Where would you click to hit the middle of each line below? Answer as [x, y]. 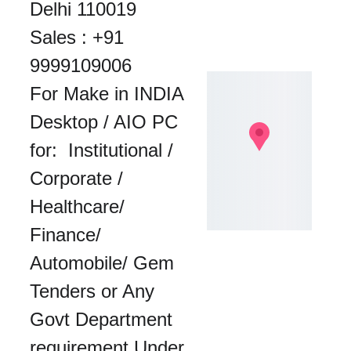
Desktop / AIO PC [106, 122]
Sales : [61, 37]
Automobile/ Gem [104, 263]
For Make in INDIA [109, 94]
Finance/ [68, 235]
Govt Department [103, 319]
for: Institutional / [104, 150]
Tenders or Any [94, 291]
